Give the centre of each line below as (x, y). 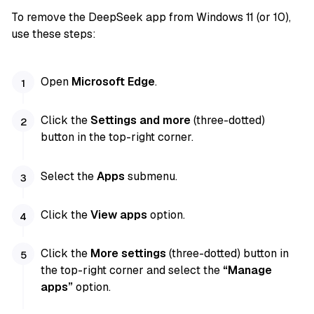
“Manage (248, 270)
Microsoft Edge (114, 82)
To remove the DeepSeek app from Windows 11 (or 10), (151, 18)
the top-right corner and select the (132, 270)
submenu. (151, 176)
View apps (119, 214)
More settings (129, 253)
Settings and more (141, 121)
